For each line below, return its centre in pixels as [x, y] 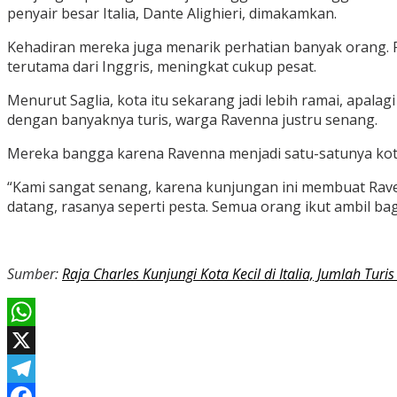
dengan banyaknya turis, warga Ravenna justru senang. [192, 120]
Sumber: [35, 274]
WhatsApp [42, 341]
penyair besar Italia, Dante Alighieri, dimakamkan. [172, 14]
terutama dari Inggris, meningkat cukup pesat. [162, 67]
